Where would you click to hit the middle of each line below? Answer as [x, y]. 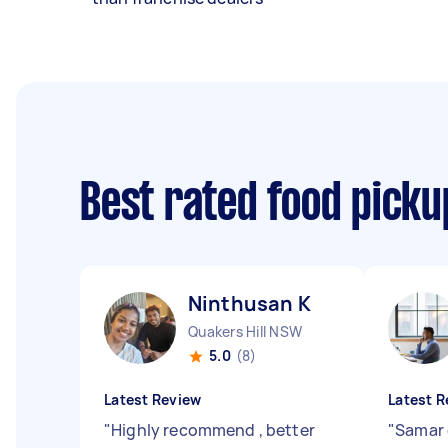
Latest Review [153, 399]
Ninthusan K [249, 303]
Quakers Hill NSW [245, 331]
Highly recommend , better [213, 430]
